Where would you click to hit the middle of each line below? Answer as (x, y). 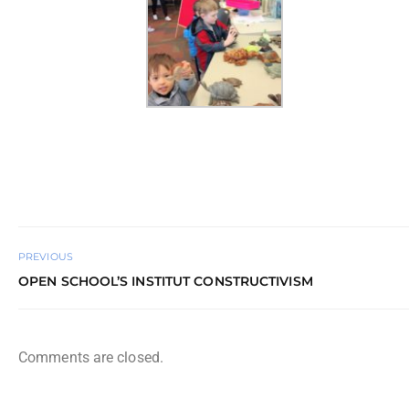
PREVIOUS (46, 256)
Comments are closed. (91, 358)
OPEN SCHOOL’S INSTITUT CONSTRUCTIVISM (166, 281)
